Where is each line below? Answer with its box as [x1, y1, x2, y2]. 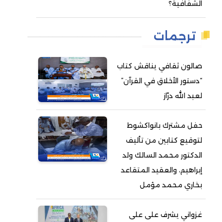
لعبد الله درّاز [164, 91, 203, 101]
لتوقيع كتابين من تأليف [126, 136, 203, 145]
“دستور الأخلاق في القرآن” [121, 76, 203, 86]
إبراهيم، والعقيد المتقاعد [121, 166, 203, 175]
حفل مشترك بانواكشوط [127, 121, 203, 130]
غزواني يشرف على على [129, 210, 203, 220]
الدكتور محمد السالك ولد [122, 151, 203, 160]
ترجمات [154, 29, 196, 43]
